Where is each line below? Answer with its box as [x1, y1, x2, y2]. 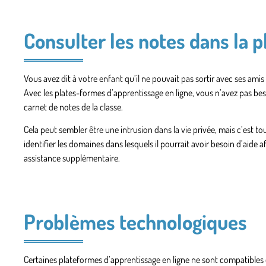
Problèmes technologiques [24, 208, 247, 235]
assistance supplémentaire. [24, 152, 120, 164]
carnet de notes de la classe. [24, 101, 123, 113]
